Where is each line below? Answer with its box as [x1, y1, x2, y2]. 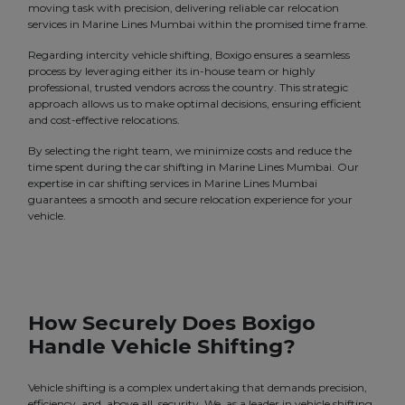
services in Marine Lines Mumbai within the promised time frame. [28, 17, 368, 32]
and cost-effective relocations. [28, 113, 180, 127]
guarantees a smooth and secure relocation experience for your [28, 193, 353, 207]
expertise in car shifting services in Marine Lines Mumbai [28, 176, 317, 191]
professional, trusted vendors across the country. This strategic [28, 80, 348, 95]
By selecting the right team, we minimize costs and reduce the [28, 144, 352, 158]
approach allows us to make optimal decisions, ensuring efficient [28, 97, 362, 111]
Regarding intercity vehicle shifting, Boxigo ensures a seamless [28, 48, 350, 62]
